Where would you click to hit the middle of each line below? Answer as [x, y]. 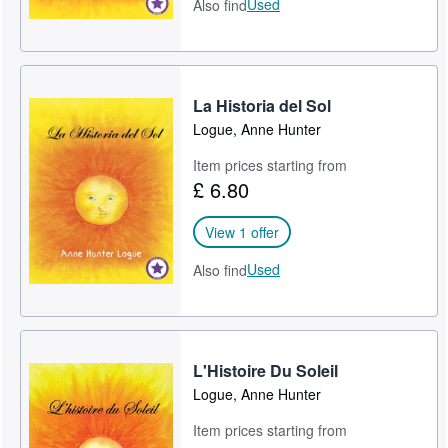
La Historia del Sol [262, 105]
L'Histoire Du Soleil [266, 370]
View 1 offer [242, 231]
